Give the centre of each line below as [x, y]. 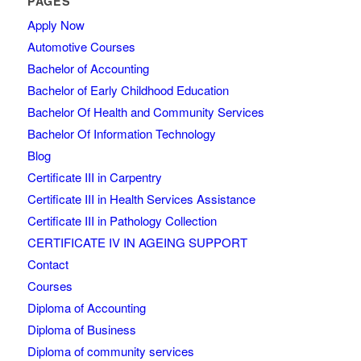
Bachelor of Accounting [88, 68]
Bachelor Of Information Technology [121, 134]
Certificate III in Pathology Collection [122, 221]
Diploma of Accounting [86, 308]
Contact [48, 264]
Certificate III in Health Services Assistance [141, 199]
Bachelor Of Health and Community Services [145, 112]
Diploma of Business [81, 330]
